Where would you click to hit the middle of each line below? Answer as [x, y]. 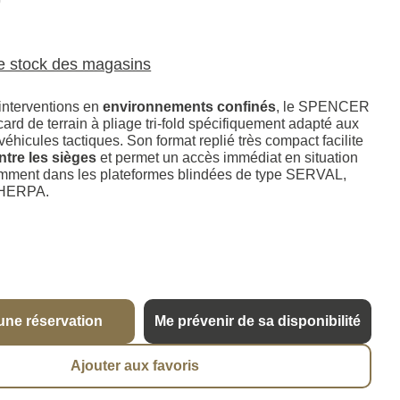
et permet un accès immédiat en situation [228, 158]
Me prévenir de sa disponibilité [257, 321]
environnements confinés [190, 107]
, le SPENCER [323, 107]
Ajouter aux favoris [135, 366]
